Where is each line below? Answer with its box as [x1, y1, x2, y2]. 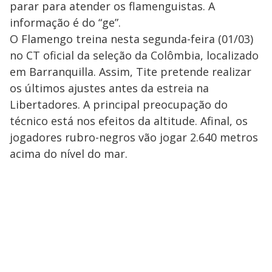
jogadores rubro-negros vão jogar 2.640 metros [10, 130, 258, 145]
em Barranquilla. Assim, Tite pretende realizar [10, 64, 251, 80]
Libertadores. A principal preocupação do [10, 97, 228, 112]
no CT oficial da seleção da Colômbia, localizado [10, 48, 259, 63]
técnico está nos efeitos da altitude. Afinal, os [10, 114, 248, 129]
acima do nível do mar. [10, 146, 127, 161]
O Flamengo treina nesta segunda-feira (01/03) [10, 32, 253, 47]
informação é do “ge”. [10, 15, 121, 30]
